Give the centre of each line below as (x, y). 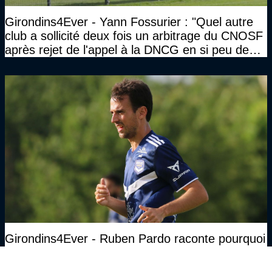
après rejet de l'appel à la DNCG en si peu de (127, 50)
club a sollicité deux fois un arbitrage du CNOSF (134, 36)
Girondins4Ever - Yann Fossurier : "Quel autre (129, 22)
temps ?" (29, 64)
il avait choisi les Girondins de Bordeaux (112, 253)
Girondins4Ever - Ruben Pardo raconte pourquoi (135, 239)
